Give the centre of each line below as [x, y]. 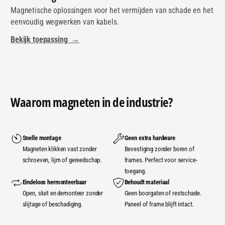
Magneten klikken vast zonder [60, 149]
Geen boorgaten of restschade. [163, 193]
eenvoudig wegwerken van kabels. [65, 22]
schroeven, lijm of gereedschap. [62, 160]
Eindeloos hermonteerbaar [54, 182]
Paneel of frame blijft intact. [159, 204]
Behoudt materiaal [147, 182]
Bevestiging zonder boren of [159, 149]
